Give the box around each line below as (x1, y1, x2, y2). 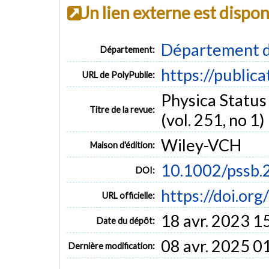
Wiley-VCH (160, 134, 241, 155)
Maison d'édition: (90, 139, 156, 150)
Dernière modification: (68, 240, 156, 251)
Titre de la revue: (89, 104, 156, 115)
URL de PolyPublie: (82, 69, 156, 80)
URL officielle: (102, 190, 156, 201)
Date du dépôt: (97, 215, 156, 226)
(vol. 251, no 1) (160, 109, 265, 130)
